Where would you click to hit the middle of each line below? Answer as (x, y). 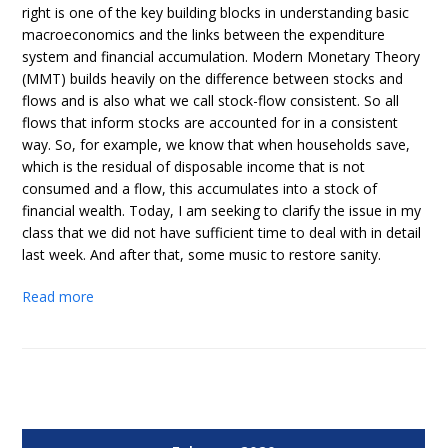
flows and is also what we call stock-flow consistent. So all (211, 100)
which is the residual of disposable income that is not (194, 166)
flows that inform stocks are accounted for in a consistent (210, 122)
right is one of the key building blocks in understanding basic (216, 12)
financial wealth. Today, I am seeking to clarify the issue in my (222, 210)
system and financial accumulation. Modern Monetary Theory (221, 56)
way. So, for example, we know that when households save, (216, 144)
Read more (58, 296)
